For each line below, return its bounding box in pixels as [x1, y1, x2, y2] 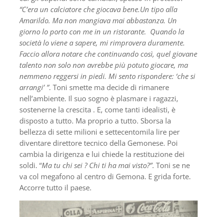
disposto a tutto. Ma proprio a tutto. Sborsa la [19, 116, 171, 126]
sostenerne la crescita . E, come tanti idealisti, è [19, 105, 175, 115]
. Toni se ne [152, 160, 190, 170]
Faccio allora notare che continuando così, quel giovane [19, 49, 197, 59]
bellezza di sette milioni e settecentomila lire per [19, 127, 180, 137]
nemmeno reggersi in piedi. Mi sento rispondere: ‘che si [19, 71, 195, 81]
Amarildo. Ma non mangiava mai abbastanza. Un [19, 15, 177, 26]
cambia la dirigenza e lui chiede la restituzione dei [19, 149, 185, 159]
